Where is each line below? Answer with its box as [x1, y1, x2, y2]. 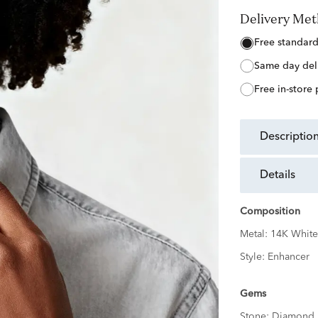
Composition [239, 207, 300, 217]
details [268, 170, 295, 182]
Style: [239, 252, 268, 263]
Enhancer [267, 252, 309, 263]
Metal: [239, 229, 270, 240]
